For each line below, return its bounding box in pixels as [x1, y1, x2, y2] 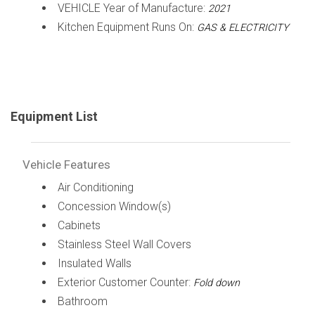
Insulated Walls [57, 256, 131, 270]
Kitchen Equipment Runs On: [57, 20, 197, 34]
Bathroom [57, 294, 108, 308]
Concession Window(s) [57, 199, 171, 213]
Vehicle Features [22, 157, 110, 172]
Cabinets [57, 218, 101, 232]
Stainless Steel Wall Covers [57, 237, 191, 251]
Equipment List [11, 108, 98, 124]
